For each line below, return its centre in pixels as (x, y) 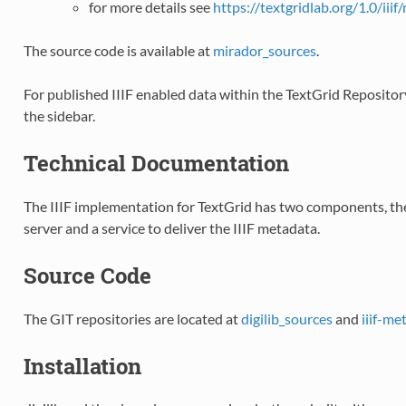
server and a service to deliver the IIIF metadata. (171, 227)
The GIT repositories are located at (132, 318)
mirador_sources (264, 50)
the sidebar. (59, 115)
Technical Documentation (156, 163)
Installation (82, 366)
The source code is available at (118, 50)
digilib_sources (286, 318)
